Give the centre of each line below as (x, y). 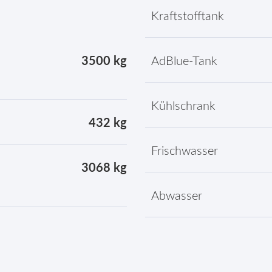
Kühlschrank (183, 106)
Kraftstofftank (188, 16)
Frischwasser (185, 151)
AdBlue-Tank (184, 61)
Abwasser (177, 196)
